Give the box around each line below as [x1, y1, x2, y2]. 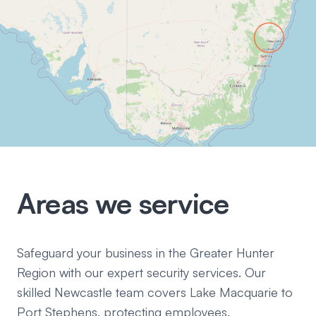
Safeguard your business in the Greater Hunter [17, 245, 274, 261]
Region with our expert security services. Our [17, 265, 266, 281]
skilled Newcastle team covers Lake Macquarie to [17, 284, 293, 300]
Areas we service [17, 186, 229, 221]
